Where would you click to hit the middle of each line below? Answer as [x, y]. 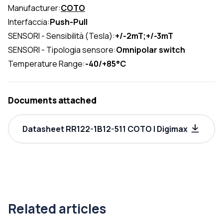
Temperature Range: [47, 64]
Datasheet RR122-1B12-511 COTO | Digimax [105, 129]
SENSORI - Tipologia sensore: [62, 50]
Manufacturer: [34, 8]
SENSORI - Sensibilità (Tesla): [61, 36]
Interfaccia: [29, 22]
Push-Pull [69, 22]
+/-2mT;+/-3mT [144, 36]
